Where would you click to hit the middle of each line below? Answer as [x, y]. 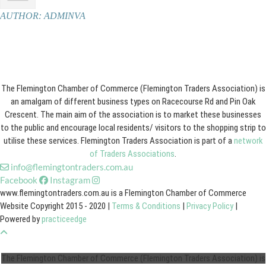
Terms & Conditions [146, 206]
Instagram [70, 180]
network [248, 141]
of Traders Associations [132, 154]
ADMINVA [65, 16]
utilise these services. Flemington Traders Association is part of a [118, 141]
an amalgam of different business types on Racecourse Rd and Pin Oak [133, 102]
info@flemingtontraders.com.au [72, 167]
